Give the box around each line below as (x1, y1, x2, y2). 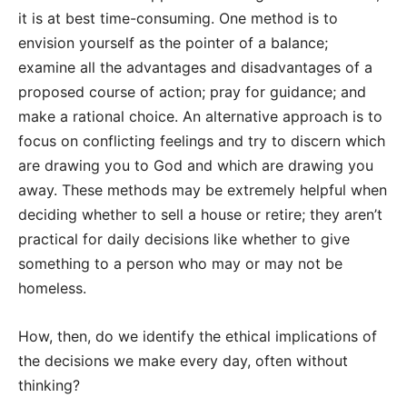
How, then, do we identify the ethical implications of (18, 327, 377, 346)
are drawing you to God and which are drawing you (18, 156, 373, 175)
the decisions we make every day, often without (18, 352, 348, 371)
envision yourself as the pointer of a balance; (18, 34, 328, 53)
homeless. (18, 279, 86, 298)
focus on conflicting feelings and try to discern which (18, 132, 385, 151)
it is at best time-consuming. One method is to (18, 9, 338, 28)
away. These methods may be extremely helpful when (18, 181, 387, 200)
